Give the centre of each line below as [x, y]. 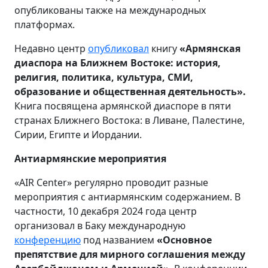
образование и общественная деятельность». [130, 91]
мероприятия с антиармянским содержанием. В [127, 197]
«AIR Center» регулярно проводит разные [111, 182]
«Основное [184, 240]
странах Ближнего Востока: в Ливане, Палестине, [130, 120]
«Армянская [210, 48]
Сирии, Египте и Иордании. [78, 134]
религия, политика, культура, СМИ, [104, 77]
